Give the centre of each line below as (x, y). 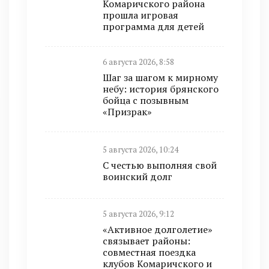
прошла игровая (141, 15)
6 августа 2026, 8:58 (138, 62)
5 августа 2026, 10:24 (141, 150)
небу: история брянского (161, 89)
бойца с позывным (146, 100)
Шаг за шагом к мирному (160, 77)
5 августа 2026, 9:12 (138, 214)
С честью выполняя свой (160, 165)
